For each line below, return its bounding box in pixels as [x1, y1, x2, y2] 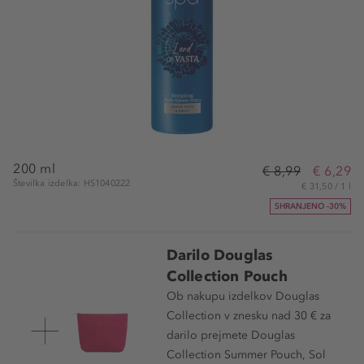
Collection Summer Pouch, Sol [166, 348, 326, 362]
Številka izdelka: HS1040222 [13, 178, 131, 189]
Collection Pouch [166, 267, 288, 286]
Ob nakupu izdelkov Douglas [166, 289, 319, 304]
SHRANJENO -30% [275, 201, 346, 212]
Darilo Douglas [166, 246, 274, 265]
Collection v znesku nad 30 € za [166, 309, 331, 323]
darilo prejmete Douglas [166, 328, 295, 343]
